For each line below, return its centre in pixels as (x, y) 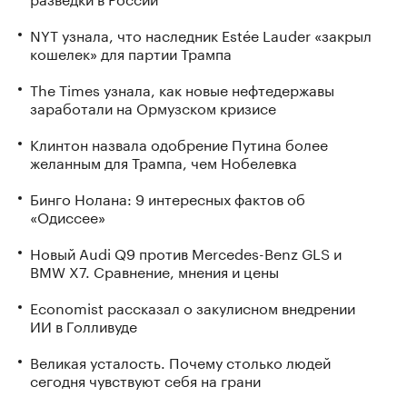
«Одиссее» (68, 215)
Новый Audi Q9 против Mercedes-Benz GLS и (186, 252)
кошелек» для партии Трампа (131, 52)
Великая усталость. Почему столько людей (180, 361)
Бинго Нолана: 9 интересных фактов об (168, 197)
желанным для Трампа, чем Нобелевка (164, 161)
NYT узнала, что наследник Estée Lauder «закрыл (201, 34)
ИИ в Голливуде (84, 324)
